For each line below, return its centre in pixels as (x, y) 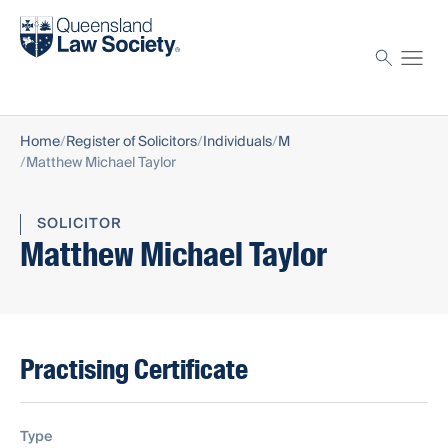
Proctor (47, 72)
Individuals (237, 142)
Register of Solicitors (131, 142)
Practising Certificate (134, 370)
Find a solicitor (71, 19)
